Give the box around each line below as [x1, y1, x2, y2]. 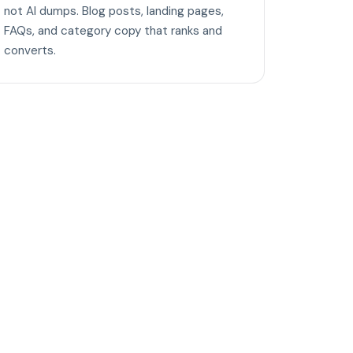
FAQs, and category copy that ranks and [4, 23, 222, 39]
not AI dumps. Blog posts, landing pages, [4, 3, 224, 20]
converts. [4, 43, 56, 59]
